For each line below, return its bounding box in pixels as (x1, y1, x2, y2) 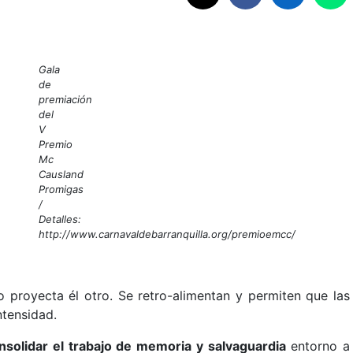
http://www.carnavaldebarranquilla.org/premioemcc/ (39, 227, 295, 240)
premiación (39, 92, 92, 106)
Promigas (39, 182, 84, 195)
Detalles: (39, 212, 81, 225)
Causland (39, 167, 84, 180)
